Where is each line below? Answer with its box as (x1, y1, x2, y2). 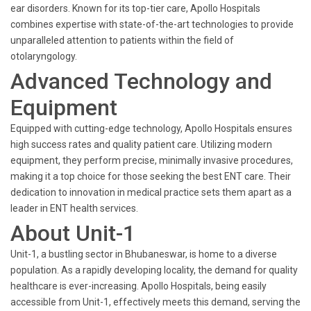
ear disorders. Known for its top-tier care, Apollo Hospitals (10, 3, 260, 14)
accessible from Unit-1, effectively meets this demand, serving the (10, 296, 301, 308)
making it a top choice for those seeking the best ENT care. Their (10, 171, 291, 182)
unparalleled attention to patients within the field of (10, 35, 234, 46)
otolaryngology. (10, 51, 77, 62)
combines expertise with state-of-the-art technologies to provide (10, 19, 294, 30)
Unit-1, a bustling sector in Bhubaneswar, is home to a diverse (10, 249, 277, 260)
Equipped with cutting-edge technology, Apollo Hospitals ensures (10, 123, 292, 134)
